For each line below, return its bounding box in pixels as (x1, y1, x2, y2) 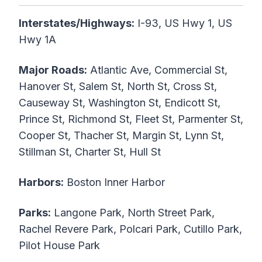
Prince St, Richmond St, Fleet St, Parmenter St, (19, 113, 243, 126)
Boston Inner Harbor (64, 176, 165, 189)
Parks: (19, 206, 51, 219)
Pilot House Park (19, 239, 100, 252)
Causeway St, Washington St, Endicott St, (19, 96, 220, 109)
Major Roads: (19, 64, 87, 77)
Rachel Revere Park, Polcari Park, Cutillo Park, (19, 223, 242, 236)
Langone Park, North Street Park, (51, 206, 215, 219)
